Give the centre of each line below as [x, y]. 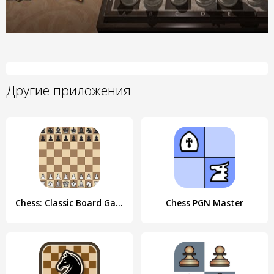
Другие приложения [68, 90]
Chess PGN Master [205, 203]
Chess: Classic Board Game [119, 203]
